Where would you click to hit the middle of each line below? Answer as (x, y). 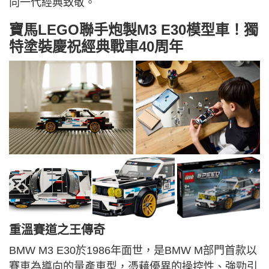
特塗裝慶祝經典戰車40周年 (96, 47)
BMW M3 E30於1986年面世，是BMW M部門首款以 (133, 251)
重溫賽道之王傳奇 (57, 230)
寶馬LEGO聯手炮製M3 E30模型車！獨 (134, 30)
